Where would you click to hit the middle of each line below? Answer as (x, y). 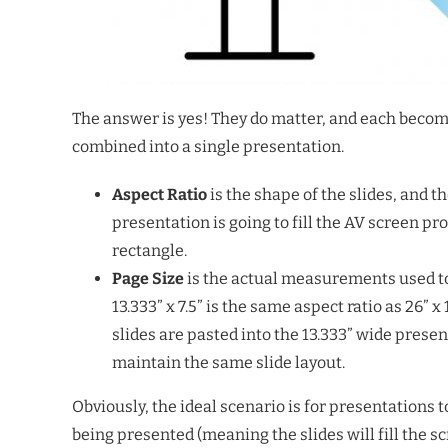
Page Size (148, 278)
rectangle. (149, 250)
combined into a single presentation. (208, 146)
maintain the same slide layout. (228, 362)
